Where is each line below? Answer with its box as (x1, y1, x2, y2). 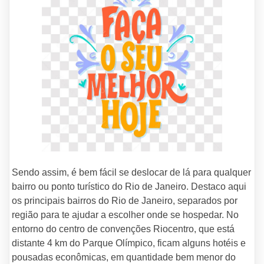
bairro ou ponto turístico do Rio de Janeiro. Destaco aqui (12, 181, 246, 192)
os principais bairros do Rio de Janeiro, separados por (12, 196, 237, 206)
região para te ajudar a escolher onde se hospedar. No (12, 210, 239, 220)
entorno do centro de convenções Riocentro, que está (12, 224, 235, 234)
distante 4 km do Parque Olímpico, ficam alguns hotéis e (12, 238, 246, 248)
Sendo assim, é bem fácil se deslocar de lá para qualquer (12, 167, 251, 177)
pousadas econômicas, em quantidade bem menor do (12, 252, 236, 262)
